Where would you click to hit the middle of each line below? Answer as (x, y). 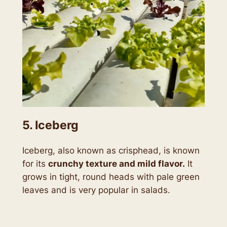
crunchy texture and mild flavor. (116, 164)
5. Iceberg (50, 125)
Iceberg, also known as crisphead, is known (111, 151)
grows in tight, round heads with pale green (111, 177)
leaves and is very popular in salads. (96, 190)
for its (35, 164)
